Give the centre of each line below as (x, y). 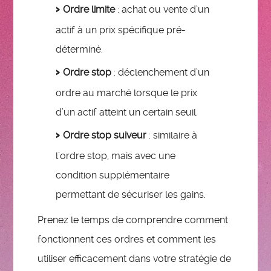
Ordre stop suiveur (105, 135)
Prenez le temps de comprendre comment (133, 220)
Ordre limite (89, 10)
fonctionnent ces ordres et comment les (127, 240)
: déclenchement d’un (161, 73)
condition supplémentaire (113, 175)
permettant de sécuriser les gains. (131, 195)
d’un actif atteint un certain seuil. (127, 113)
